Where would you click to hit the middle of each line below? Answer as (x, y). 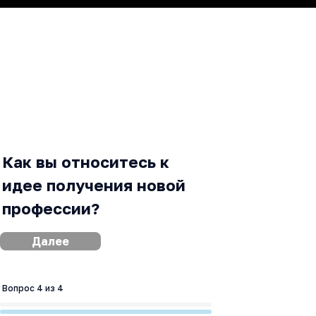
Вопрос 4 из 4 (33, 288)
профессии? (51, 208)
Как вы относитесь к (86, 162)
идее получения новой (94, 185)
